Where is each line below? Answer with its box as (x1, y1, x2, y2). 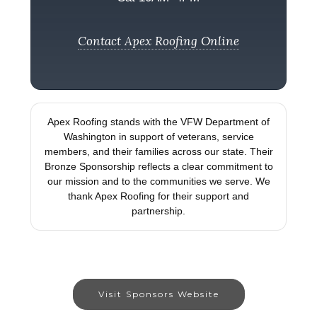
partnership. (132, 204, 185, 217)
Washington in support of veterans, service (63, 130, 254, 142)
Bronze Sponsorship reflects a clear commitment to (44, 160, 273, 172)
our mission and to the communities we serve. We (47, 175, 270, 187)
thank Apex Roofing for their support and (68, 190, 249, 202)
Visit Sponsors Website (98, 288, 219, 299)
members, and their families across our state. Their (44, 145, 273, 157)
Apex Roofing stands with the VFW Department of (47, 115, 270, 127)
